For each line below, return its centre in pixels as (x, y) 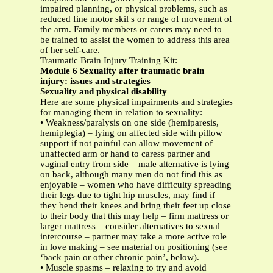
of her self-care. (70, 50)
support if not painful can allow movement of (126, 144)
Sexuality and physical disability (104, 92)
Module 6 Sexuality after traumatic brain (122, 71)
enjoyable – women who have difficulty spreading (136, 185)
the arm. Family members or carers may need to (131, 30)
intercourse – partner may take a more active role (133, 237)
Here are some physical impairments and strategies (136, 102)
